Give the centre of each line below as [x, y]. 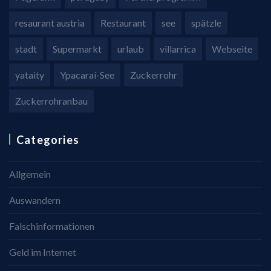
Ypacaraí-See [87, 75]
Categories [48, 140]
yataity [30, 75]
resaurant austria [50, 23]
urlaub [131, 49]
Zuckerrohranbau [51, 101]
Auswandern [35, 200]
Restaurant [123, 23]
